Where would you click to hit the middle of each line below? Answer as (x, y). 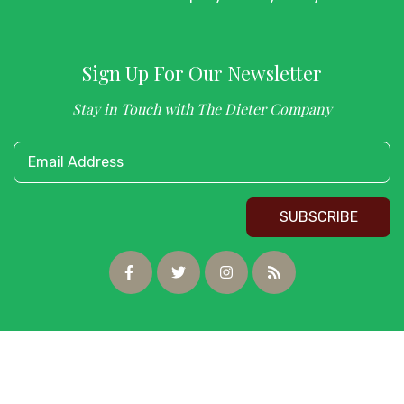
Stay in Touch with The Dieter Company (202, 108)
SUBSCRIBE (318, 216)
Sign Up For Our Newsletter (202, 73)
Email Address (76, 161)
